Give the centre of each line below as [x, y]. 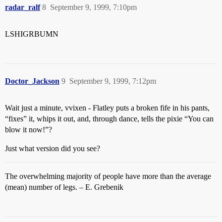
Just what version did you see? [53, 148]
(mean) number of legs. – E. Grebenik [64, 187]
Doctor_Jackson [32, 81]
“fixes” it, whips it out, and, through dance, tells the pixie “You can [109, 119]
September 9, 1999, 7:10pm [93, 7]
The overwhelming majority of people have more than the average [108, 176]
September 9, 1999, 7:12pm [113, 81]
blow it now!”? [28, 130]
